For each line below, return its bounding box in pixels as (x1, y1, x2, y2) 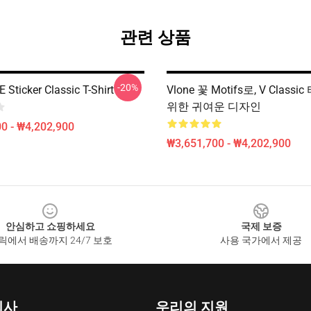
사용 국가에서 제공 (220, 235, 302, 246)
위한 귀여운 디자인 (167, 100, 261, 113)
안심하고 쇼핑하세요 (5, 221, 95, 232)
